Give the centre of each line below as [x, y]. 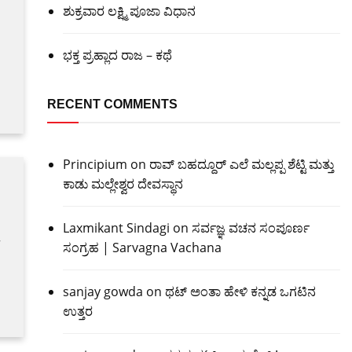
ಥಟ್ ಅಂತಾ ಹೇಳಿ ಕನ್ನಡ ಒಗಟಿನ [240, 291]
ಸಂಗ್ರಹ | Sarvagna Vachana [142, 247]
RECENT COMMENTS [112, 104]
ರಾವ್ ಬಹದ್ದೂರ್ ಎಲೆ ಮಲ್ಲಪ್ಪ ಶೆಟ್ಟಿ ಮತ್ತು [241, 164]
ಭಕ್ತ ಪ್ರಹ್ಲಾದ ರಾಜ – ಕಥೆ [117, 55]
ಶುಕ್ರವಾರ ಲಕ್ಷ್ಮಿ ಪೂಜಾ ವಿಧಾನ [129, 11]
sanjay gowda [103, 291]
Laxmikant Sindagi [116, 228]
